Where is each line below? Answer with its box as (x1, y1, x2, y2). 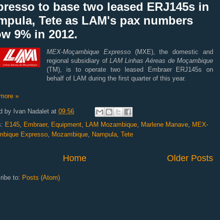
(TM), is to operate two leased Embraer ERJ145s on (47, 65, 213, 73)
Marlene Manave (141, 120, 188, 128)
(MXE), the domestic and (130, 48, 214, 55)
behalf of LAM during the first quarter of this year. (47, 74, 186, 82)
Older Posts (167, 153, 213, 163)
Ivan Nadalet (13, 107, 49, 115)
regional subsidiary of (47, 56, 110, 64)
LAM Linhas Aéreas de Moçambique (109, 56, 214, 64)
